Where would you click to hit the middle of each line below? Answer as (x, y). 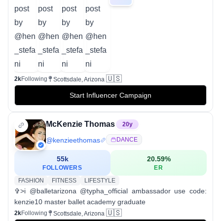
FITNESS (64, 181)
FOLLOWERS (62, 168)
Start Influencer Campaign (110, 95)
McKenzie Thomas (80, 124)
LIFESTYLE (100, 181)
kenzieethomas (76, 140)
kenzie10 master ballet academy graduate (80, 202)
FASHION (31, 181)
